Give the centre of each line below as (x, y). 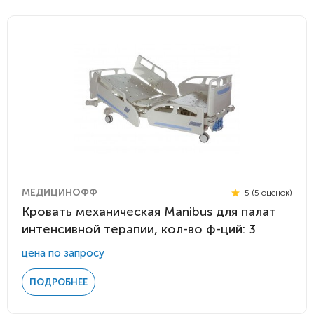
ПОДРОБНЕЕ (59, 282)
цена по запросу (63, 253)
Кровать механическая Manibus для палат (149, 212)
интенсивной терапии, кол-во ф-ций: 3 (139, 229)
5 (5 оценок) (267, 192)
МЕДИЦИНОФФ (60, 192)
